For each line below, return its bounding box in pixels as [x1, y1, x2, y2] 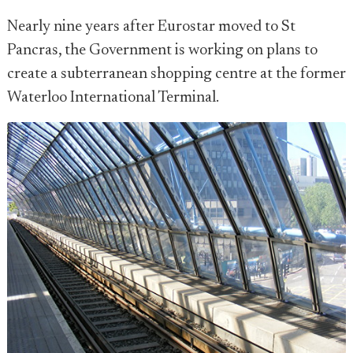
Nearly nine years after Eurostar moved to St [7, 19, 295, 35]
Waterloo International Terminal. [7, 90, 219, 106]
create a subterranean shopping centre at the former [7, 66, 346, 82]
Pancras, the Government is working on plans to [7, 43, 318, 58]
